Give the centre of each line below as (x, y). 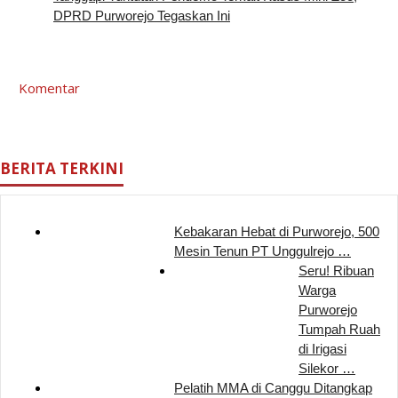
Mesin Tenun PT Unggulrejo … (263, 251)
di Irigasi (322, 349)
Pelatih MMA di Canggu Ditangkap (273, 388)
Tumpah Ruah (339, 330)
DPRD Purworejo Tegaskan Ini (142, 16)
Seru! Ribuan (336, 271)
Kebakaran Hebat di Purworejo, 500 (277, 232)
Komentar (49, 88)
